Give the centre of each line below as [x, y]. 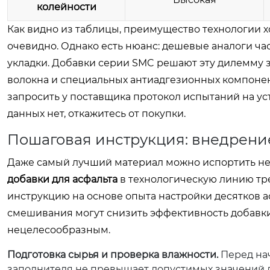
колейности [66, 7]
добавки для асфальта [62, 179]
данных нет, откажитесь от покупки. [96, 114]
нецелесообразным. [59, 230]
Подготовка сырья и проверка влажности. [113, 255]
